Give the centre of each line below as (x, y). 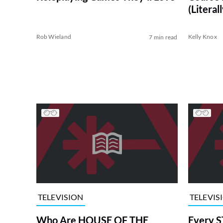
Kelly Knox (202, 37)
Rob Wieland (54, 37)
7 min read (163, 37)
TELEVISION (60, 197)
